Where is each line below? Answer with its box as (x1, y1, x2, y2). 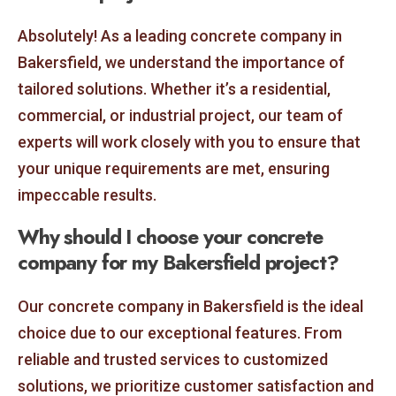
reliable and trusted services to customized (18, 350, 328, 369)
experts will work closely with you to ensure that (18, 132, 361, 151)
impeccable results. (18, 185, 156, 204)
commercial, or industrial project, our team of (18, 105, 343, 125)
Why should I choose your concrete (18, 222, 323, 253)
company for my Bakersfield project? (18, 247, 339, 278)
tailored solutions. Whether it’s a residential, (18, 79, 331, 98)
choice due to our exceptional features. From (18, 324, 342, 343)
